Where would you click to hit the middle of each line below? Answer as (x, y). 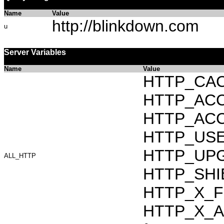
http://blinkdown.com (125, 26)
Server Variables (35, 52)
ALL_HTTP (20, 156)
